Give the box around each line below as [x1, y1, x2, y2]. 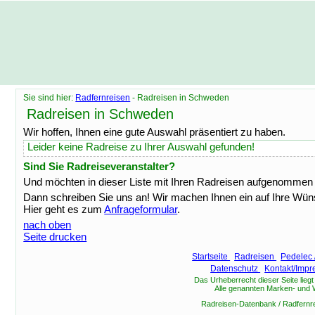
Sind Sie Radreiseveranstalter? [23, 160, 176, 172]
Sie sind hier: [23, 93, 76, 103]
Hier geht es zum [23, 203, 105, 215]
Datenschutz [210, 264, 261, 274]
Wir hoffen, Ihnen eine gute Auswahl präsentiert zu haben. [23, 126, 286, 138]
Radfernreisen [75, 93, 131, 103]
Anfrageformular [104, 203, 178, 215]
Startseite [192, 252, 231, 262]
